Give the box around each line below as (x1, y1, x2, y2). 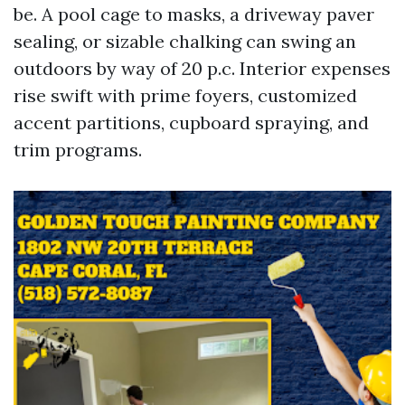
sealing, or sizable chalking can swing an (14, 30, 356, 52)
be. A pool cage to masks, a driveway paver (14, 3, 374, 25)
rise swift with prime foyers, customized (14, 84, 357, 107)
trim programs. (14, 138, 142, 161)
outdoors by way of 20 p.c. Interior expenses (14, 57, 391, 80)
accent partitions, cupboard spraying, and (14, 111, 369, 134)
